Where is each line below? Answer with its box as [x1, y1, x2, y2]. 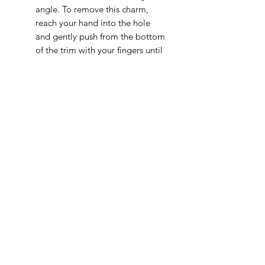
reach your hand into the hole [35, 17, 150, 28]
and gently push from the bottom [35, 30, 165, 42]
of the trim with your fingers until [35, 44, 163, 56]
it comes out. [35, 57, 89, 69]
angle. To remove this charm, [35, 3, 148, 15]
